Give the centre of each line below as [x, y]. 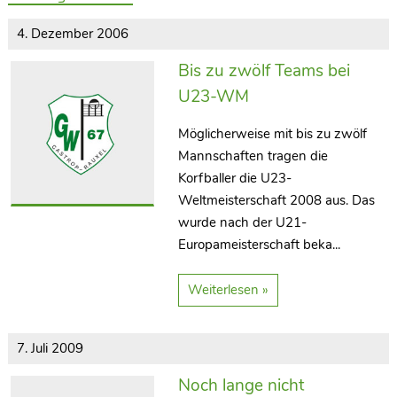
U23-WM [214, 96]
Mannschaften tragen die [253, 156]
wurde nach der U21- [243, 222]
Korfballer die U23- [235, 178]
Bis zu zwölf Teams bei [265, 70]
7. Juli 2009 [50, 348]
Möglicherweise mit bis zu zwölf [273, 133]
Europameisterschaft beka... [260, 244]
